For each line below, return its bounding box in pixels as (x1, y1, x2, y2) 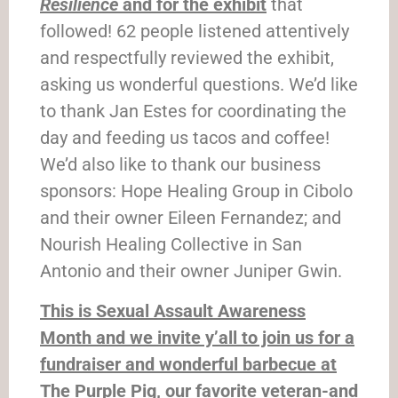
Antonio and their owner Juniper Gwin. (40, 260, 342, 283)
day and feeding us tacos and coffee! (40, 127, 330, 149)
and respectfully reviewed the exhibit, (40, 47, 334, 69)
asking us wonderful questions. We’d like (40, 74, 358, 96)
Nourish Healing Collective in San (40, 234, 302, 256)
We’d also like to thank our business (40, 154, 321, 176)
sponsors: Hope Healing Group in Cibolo (40, 180, 353, 203)
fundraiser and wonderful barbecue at (40, 353, 337, 375)
